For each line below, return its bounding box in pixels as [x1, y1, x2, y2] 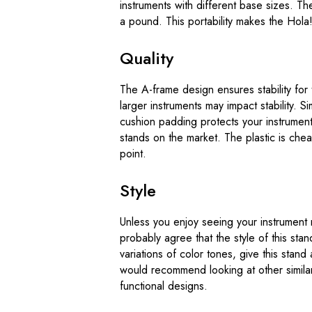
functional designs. [120, 277, 208, 294]
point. [120, 145, 146, 162]
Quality [120, 45, 173, 70]
